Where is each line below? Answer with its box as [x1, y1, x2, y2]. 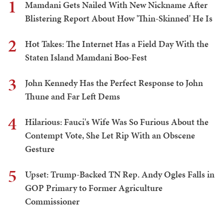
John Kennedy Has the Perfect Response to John [25, 76, 203, 89]
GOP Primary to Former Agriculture [25, 181, 162, 194]
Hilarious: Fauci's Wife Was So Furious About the [25, 115, 208, 128]
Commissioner [25, 195, 79, 208]
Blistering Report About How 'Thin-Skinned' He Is [25, 12, 212, 25]
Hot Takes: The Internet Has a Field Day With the [25, 37, 208, 50]
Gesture [25, 142, 54, 155]
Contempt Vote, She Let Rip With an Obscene [25, 129, 195, 142]
